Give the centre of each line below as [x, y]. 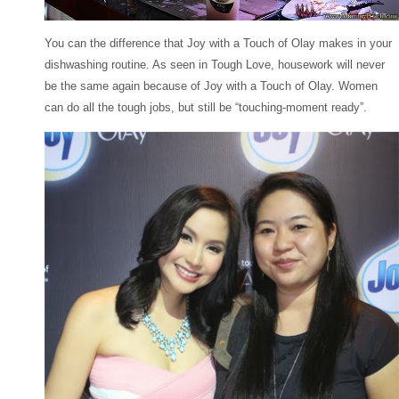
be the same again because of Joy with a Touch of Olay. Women [211, 86]
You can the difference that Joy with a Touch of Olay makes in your [218, 44]
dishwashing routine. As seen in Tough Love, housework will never [215, 65]
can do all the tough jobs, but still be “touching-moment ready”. [206, 108]
